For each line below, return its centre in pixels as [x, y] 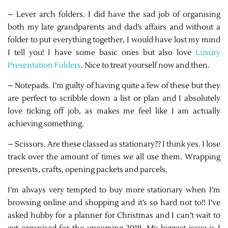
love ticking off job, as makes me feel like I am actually [114, 111]
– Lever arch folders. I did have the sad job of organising [114, 15]
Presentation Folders [44, 66]
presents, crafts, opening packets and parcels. [88, 170]
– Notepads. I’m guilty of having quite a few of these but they [114, 86]
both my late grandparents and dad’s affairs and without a [114, 27]
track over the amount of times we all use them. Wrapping [114, 157]
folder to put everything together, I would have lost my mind [114, 40]
